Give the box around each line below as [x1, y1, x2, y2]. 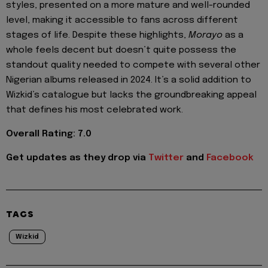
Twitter [148, 153, 184, 163]
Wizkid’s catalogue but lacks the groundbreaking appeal [6, 90, 257, 100]
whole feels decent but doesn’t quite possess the [6, 45, 236, 55]
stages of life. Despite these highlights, [6, 30, 188, 40]
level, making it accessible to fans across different [6, 15, 238, 25]
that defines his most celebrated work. [6, 105, 183, 115]
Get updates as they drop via [6, 153, 148, 163]
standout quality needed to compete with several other [6, 60, 260, 70]
